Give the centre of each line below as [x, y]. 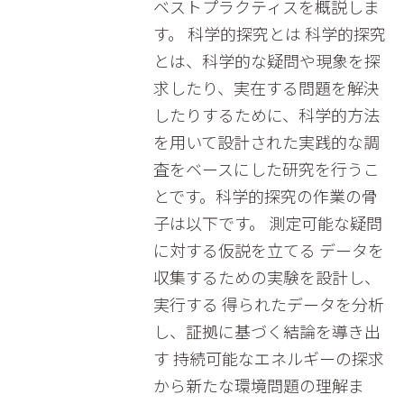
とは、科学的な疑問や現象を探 [266, 60]
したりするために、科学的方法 [266, 115]
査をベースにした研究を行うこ [266, 169]
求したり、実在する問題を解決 [266, 87]
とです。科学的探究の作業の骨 [265, 196]
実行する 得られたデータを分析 [268, 304]
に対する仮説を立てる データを [268, 250]
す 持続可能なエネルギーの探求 [268, 358]
